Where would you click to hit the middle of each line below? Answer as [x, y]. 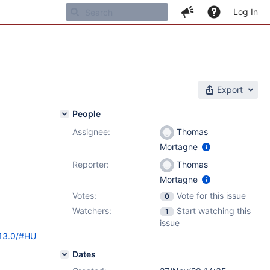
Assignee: [91, 132]
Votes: [84, 196]
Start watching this [214, 211]
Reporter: [91, 164]
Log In [246, 12]
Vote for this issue [211, 196]
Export [230, 89]
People [86, 114]
